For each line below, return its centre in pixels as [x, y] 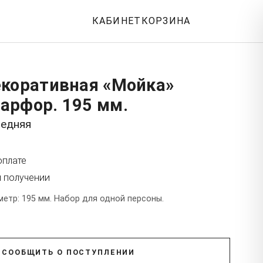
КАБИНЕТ [117, 21]
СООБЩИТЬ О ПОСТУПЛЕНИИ [69, 252]
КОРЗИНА [166, 21]
